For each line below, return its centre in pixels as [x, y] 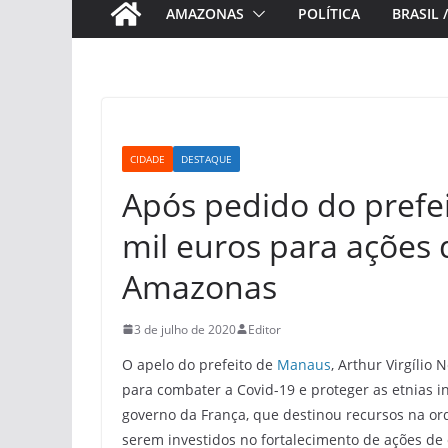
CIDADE [147, 158]
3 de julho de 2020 [185, 329]
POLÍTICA [329, 13]
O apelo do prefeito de [199, 364]
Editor [264, 329]
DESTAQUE [206, 158]
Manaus [304, 364]
